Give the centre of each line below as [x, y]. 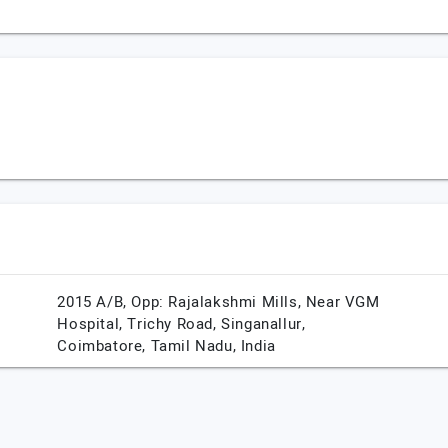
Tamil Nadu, [195, 346]
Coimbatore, [104, 346]
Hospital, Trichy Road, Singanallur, [181, 324]
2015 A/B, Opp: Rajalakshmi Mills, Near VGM [218, 302]
